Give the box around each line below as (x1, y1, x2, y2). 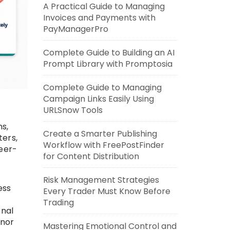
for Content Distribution (43, 150, 139, 162)
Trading (43, 197, 74, 208)
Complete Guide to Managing (43, 82, 162, 93)
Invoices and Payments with (43, 12, 156, 24)
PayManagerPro (43, 23, 108, 35)
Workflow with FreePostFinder (43, 139, 164, 151)
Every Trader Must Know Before (43, 185, 170, 197)
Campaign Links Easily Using (43, 93, 154, 105)
